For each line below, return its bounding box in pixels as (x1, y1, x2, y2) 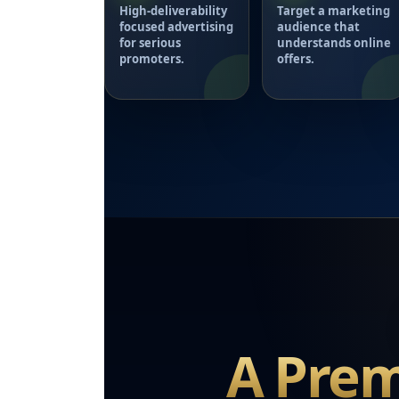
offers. (276, 51, 314, 68)
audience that (276, 19, 360, 36)
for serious (119, 35, 181, 52)
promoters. (119, 51, 184, 68)
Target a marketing (276, 3, 390, 20)
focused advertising (119, 19, 233, 36)
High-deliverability (119, 3, 227, 20)
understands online (276, 35, 391, 52)
